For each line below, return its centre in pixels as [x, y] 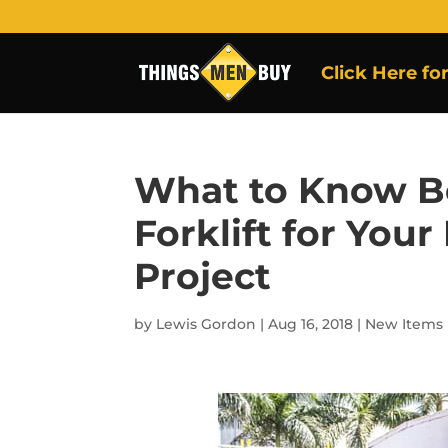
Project [203, 276]
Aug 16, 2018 [311, 324]
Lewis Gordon [206, 324]
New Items [404, 324]
